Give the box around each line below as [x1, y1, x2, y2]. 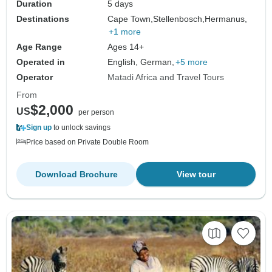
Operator [16, 72, 53, 82]
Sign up [26, 123, 52, 132]
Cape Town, [107, 13, 154, 24]
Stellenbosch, [153, 13, 205, 24]
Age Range [16, 41, 62, 52]
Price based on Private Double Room [26, 137, 149, 146]
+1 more [109, 26, 141, 36]
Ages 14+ [107, 41, 144, 52]
